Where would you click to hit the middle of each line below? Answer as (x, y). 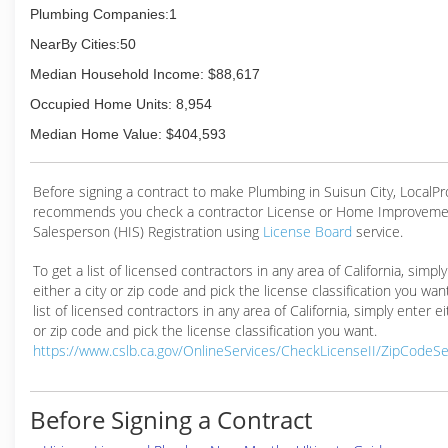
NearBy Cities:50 (83, 44)
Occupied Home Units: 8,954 (121, 104)
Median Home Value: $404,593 (128, 134)
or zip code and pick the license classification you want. (205, 330)
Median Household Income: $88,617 (145, 74)
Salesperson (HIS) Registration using (148, 231)
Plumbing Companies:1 (103, 14)
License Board (309, 231)
